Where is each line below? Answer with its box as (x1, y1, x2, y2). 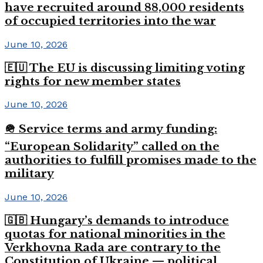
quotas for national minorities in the (5, 227, 225, 241)
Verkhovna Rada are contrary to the (5, 240, 221, 254)
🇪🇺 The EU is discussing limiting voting (5, 60, 245, 75)
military (5, 167, 54, 181)
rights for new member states (5, 74, 181, 88)
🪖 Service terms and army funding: (5, 122, 217, 136)
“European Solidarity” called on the (5, 140, 220, 154)
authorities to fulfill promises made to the (5, 153, 257, 167)
